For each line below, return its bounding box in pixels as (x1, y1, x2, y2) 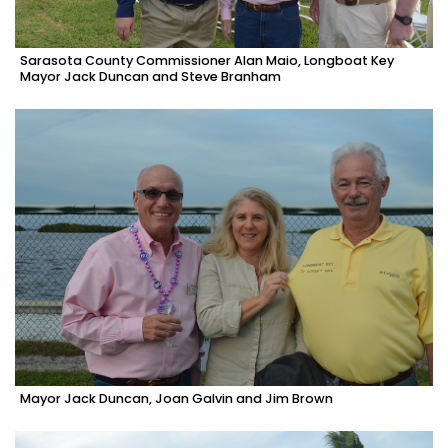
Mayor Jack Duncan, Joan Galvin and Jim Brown (20, 389, 333, 407)
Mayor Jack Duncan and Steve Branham (20, 68, 281, 86)
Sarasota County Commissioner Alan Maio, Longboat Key (20, 52, 394, 70)
